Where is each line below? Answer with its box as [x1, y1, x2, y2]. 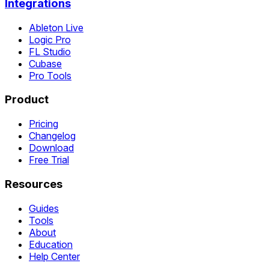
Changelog [29, 130, 76, 142]
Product [5, 92, 49, 107]
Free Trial [29, 154, 69, 166]
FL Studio [29, 45, 71, 58]
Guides [29, 202, 59, 214]
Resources [5, 177, 62, 191]
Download [29, 142, 74, 154]
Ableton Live [29, 21, 83, 34]
